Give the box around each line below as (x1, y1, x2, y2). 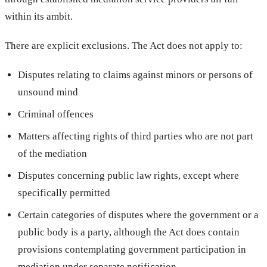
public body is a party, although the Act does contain (18, 226, 240, 238)
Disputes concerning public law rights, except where (18, 169, 240, 181)
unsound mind (18, 86, 79, 98)
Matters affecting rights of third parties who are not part (18, 130, 254, 142)
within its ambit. (5, 10, 73, 22)
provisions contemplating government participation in (18, 243, 247, 255)
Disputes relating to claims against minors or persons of (18, 69, 253, 80)
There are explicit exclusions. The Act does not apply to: (5, 39, 243, 51)
